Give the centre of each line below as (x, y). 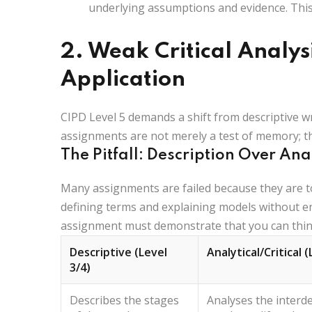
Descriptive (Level (118, 252)
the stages (150, 300)
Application (123, 79)
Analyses (230, 300)
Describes (95, 300)
